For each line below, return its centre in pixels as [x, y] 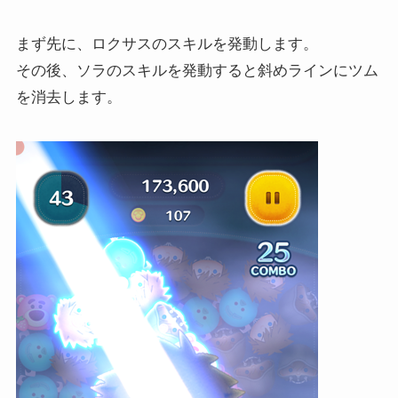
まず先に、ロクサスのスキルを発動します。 [167, 44]
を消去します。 [68, 97]
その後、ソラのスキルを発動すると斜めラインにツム [197, 71]
